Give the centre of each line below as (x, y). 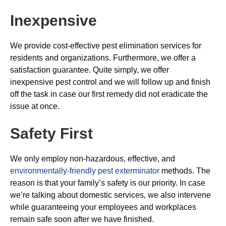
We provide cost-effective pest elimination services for (106, 46)
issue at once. (35, 106)
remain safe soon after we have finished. (82, 219)
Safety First (51, 133)
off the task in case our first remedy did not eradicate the (109, 94)
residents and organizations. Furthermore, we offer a (103, 58)
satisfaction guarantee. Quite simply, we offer (90, 70)
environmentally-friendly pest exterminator (85, 171)
